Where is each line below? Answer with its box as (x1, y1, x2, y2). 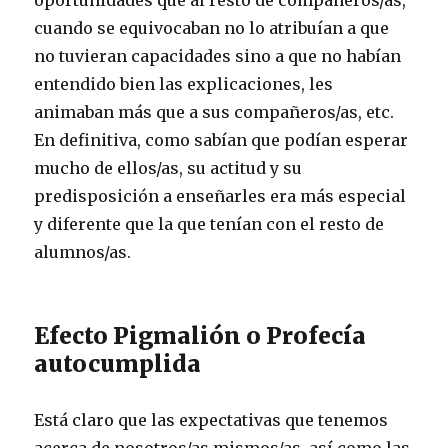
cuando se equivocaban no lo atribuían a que (34, 17, 390, 38)
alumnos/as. (34, 241, 132, 262)
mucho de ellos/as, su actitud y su (34, 157, 303, 178)
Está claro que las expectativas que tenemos (34, 409, 389, 430)
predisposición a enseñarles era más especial (34, 185, 407, 206)
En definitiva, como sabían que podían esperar (34, 129, 409, 150)
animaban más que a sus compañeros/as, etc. (34, 101, 395, 122)
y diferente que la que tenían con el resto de (34, 213, 385, 234)
